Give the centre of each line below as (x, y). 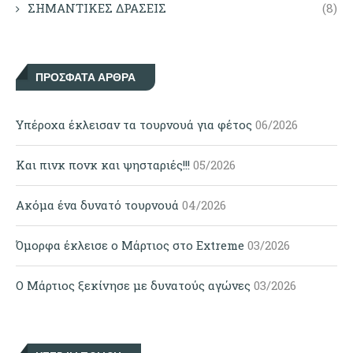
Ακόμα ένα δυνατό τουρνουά (97, 204)
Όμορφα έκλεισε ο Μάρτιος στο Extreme (130, 245)
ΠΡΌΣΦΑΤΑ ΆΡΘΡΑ (85, 77)
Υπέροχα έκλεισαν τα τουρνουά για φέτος (134, 124)
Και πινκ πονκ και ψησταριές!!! (103, 164)
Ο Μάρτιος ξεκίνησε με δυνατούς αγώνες (133, 285)
